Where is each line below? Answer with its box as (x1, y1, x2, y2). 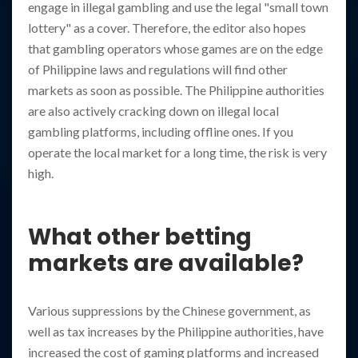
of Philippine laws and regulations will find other (28, 62, 288, 78)
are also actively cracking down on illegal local (28, 103, 279, 119)
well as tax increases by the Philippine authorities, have (28, 324, 324, 340)
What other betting (28, 221, 252, 253)
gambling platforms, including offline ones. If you (28, 124, 293, 140)
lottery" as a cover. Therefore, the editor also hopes (28, 20, 306, 36)
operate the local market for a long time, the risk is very (28, 145, 327, 161)
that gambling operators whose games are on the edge (28, 41, 323, 57)
